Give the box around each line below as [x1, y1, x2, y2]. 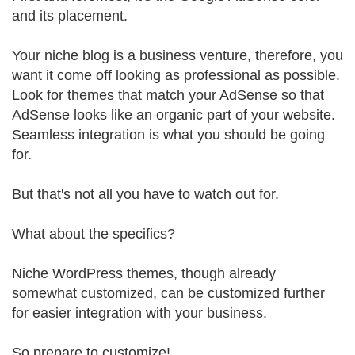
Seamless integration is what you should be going [12, 127, 325, 143]
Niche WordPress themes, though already [12, 265, 276, 281]
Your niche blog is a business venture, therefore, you [12, 48, 343, 63]
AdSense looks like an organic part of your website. [12, 107, 335, 123]
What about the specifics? [12, 226, 175, 242]
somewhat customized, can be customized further [12, 285, 325, 301]
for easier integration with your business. [12, 305, 267, 321]
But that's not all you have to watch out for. [12, 186, 279, 202]
